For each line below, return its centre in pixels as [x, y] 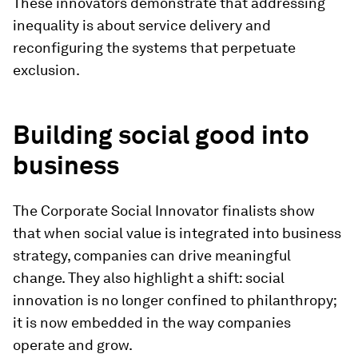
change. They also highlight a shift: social [149, 278]
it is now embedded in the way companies [152, 322]
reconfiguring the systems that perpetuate [154, 48]
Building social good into [161, 135]
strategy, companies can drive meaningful [152, 255]
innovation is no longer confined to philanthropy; [175, 300]
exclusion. [46, 70]
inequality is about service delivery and [142, 25]
